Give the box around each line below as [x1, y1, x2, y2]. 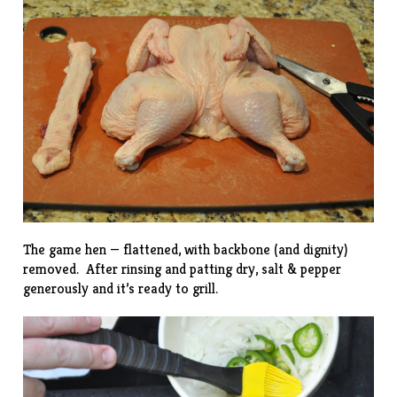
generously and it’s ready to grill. [23, 279, 219, 299]
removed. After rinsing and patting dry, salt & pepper [23, 260, 342, 279]
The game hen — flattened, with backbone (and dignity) [23, 240, 348, 260]
